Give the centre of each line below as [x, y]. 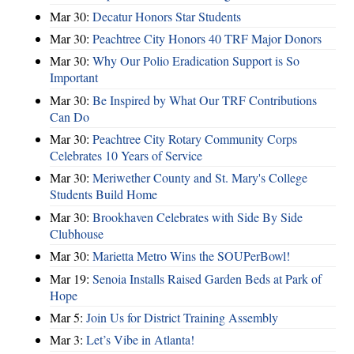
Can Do [70, 116]
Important [74, 77]
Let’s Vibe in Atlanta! [140, 340]
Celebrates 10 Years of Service [126, 156]
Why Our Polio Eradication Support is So [196, 61]
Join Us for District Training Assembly [182, 317]
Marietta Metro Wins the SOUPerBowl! [191, 256]
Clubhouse [77, 233]
